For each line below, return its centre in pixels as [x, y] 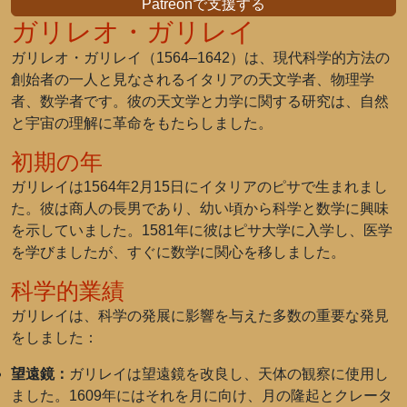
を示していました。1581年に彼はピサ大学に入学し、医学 [202, 230]
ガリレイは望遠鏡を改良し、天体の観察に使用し [229, 374]
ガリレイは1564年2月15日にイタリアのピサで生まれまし [199, 187]
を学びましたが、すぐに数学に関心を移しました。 [178, 252]
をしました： [55, 338]
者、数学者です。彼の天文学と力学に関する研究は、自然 [200, 101]
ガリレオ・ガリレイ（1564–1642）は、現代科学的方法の [200, 58]
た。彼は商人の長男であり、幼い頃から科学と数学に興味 [200, 208]
